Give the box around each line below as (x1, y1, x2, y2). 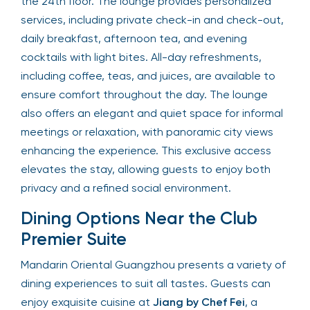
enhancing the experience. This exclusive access (21, 144, 271, 157)
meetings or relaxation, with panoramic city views (21, 125, 273, 138)
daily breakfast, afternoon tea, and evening (21, 32, 247, 45)
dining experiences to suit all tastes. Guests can (21, 277, 271, 290)
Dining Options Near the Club (21, 208, 257, 228)
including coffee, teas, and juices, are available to (21, 69, 275, 82)
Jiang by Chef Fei (153, 295, 245, 309)
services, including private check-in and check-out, (21, 13, 284, 26)
